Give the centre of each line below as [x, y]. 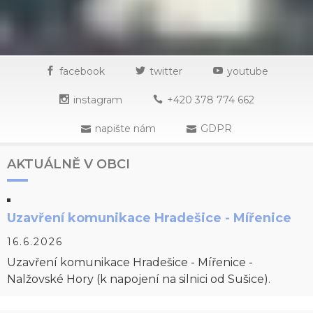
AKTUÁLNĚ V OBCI [68, 164]
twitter [166, 71]
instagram [97, 100]
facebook [82, 71]
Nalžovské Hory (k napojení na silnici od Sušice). [139, 279]
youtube [247, 71]
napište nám [125, 129]
